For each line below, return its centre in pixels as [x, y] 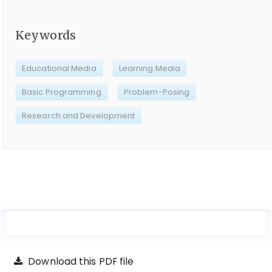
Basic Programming [62, 92]
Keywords [46, 36]
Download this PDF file [80, 262]
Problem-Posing [157, 92]
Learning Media [150, 68]
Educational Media [59, 68]
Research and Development [79, 115]
